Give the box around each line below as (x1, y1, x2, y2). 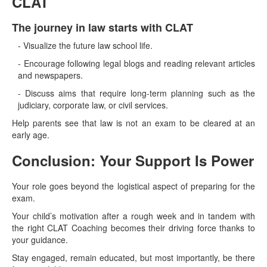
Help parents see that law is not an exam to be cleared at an (12, 116, 255, 129)
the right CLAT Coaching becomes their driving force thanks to (12, 221, 255, 234)
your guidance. (12, 233, 68, 246)
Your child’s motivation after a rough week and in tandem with (12, 209, 255, 222)
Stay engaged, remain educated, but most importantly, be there (12, 251, 255, 263)
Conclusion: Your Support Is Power (12, 150, 254, 170)
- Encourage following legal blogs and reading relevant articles (18, 57, 255, 69)
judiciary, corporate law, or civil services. (18, 98, 168, 111)
